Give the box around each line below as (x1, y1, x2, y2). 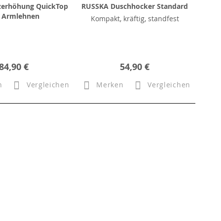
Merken (96, 80, 124, 89)
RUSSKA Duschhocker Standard (81, 1, 188, 11)
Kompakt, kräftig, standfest (90, 13, 179, 23)
